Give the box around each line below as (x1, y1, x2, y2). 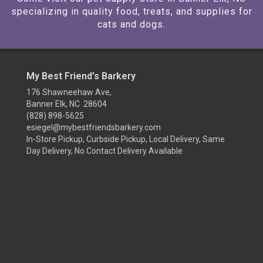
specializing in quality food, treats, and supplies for (11, 6, 252, 17)
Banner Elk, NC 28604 (26, 99, 107, 109)
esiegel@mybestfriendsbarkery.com (26, 123, 161, 132)
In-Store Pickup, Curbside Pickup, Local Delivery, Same (26, 134, 225, 144)
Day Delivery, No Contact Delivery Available (26, 146, 183, 156)
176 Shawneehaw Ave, (26, 87, 112, 97)
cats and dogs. (97, 19, 166, 30)
